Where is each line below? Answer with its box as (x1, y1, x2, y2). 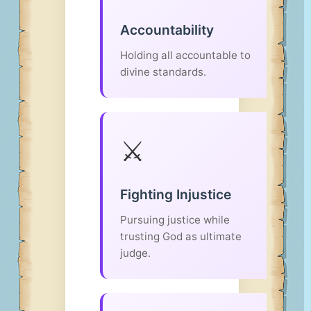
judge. (120, 246, 151, 260)
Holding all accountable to (120, 49, 251, 62)
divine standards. (120, 65, 206, 78)
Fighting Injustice (120, 186, 231, 203)
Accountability (120, 22, 214, 38)
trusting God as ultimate (120, 230, 242, 243)
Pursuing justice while (120, 213, 230, 226)
